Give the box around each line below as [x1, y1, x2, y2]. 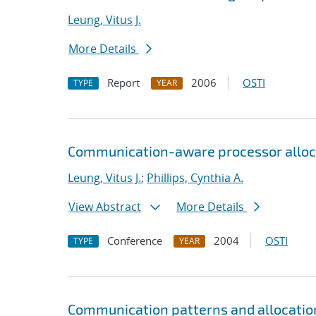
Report [107, 75, 140, 90]
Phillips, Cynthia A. [147, 170, 243, 186]
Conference [107, 233, 162, 248]
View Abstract [68, 199, 141, 214]
